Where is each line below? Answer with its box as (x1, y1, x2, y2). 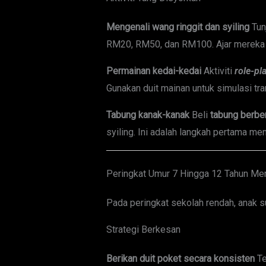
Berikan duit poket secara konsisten (106, 253, 255, 265)
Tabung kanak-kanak (106, 109, 189, 121)
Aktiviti (201, 65, 235, 77)
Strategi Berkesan (106, 224, 180, 236)
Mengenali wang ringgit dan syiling (106, 21, 249, 33)
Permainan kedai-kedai (106, 65, 201, 77)
